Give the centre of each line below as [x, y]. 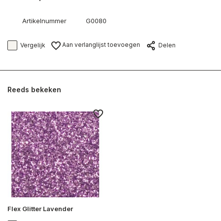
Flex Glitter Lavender [40, 208]
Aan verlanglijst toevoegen [100, 45]
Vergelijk [33, 45]
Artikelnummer [44, 21]
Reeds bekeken [34, 90]
